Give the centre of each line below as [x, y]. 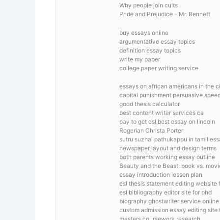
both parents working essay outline [167, 157]
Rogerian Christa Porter [151, 130]
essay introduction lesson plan [161, 174]
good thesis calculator [150, 104]
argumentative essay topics [157, 41]
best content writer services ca [162, 112]
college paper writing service [159, 68]
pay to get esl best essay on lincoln [167, 121]
